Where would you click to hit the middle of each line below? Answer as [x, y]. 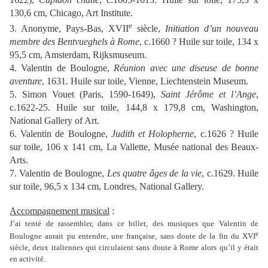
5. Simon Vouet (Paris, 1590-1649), [85, 94]
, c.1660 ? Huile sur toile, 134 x [199, 41]
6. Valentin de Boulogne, [60, 133]
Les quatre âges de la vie [154, 173]
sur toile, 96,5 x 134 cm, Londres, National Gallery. [107, 186]
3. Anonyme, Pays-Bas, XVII [69, 28]
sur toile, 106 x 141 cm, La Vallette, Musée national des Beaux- [134, 147]
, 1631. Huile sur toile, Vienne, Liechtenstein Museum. [145, 81]
